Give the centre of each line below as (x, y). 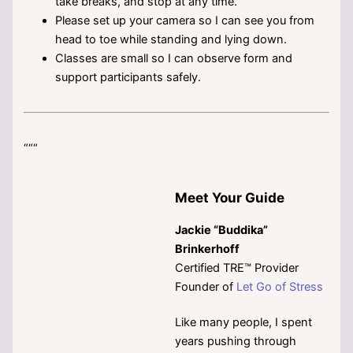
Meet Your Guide (230, 197)
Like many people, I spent (244, 322)
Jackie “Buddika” (222, 230)
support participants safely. (128, 77)
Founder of (206, 286)
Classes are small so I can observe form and (174, 58)
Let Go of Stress (280, 286)
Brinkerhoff (208, 249)
